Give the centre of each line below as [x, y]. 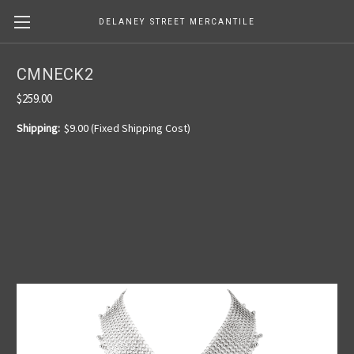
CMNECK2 [55, 75]
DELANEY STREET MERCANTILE [177, 22]
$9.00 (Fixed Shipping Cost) [127, 128]
